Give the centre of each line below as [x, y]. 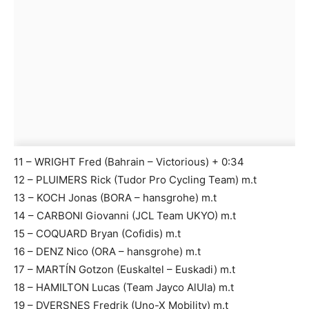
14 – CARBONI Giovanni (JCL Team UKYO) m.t [125, 216]
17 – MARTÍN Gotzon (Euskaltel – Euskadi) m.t [124, 270]
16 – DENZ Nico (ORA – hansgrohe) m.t [107, 252]
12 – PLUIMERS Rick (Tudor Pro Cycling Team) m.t [135, 180]
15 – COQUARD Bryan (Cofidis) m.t [97, 234]
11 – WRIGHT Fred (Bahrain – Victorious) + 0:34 [129, 162]
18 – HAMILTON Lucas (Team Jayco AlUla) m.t [124, 288]
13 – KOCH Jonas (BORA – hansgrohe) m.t [115, 198]
